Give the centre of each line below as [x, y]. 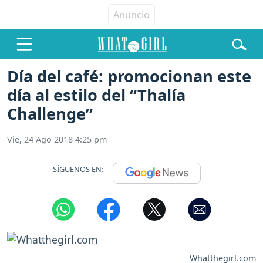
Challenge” [50, 114]
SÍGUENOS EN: [78, 169]
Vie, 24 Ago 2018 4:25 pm [57, 140]
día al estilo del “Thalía [96, 95]
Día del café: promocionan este [129, 76]
